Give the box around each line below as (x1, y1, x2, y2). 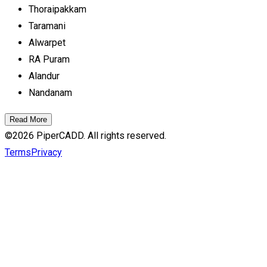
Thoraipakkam (29, 4, 86, 15)
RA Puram (29, 54, 70, 66)
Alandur (29, 70, 60, 82)
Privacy (31, 147, 62, 159)
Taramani (29, 20, 66, 32)
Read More (10, 115, 47, 125)
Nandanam (29, 87, 72, 99)
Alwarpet (29, 37, 66, 49)
